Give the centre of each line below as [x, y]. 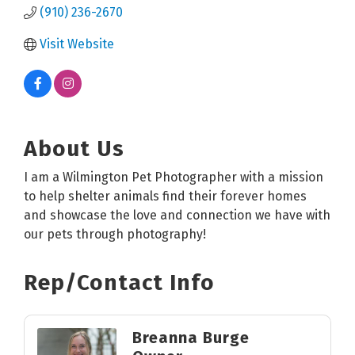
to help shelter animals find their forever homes [165, 196]
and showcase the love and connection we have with [177, 215]
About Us [74, 148]
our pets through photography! [115, 234]
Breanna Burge [191, 337]
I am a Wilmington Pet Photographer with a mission [174, 177]
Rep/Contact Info [119, 282]
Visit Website [77, 44]
